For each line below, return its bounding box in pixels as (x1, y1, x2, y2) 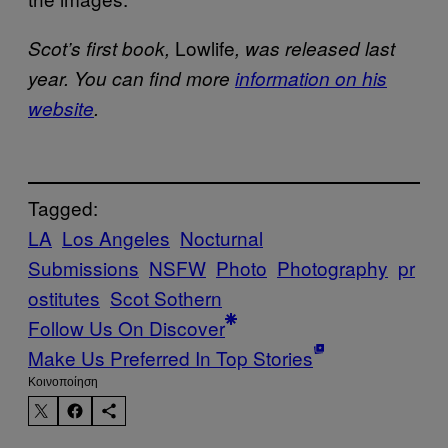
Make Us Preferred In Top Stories (28, 344, 313, 372)
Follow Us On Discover (28, 314, 225, 342)
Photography (277, 254, 388, 282)
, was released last (235, 34, 395, 61)
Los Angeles (62, 224, 170, 252)
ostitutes (28, 284, 100, 312)
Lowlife (175, 33, 235, 61)
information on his (235, 64, 387, 91)
